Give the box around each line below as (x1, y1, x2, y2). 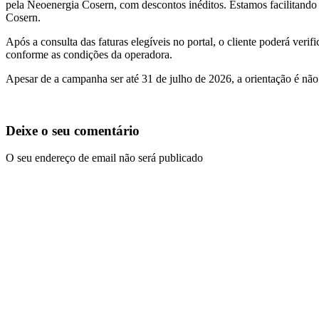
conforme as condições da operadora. (6, 48, 172, 61)
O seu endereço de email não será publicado (6, 152, 203, 164)
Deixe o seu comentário (6, 122, 140, 138)
